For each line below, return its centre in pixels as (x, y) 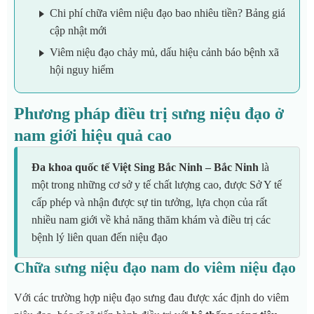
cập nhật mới (78, 31)
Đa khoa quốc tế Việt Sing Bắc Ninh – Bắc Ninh (145, 168)
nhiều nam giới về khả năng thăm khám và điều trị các (151, 220)
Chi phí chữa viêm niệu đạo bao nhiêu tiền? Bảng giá (168, 13)
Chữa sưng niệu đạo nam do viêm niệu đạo (155, 268)
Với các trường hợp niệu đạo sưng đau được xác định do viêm (151, 298)
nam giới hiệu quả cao (93, 136)
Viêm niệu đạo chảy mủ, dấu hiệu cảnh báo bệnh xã (164, 53)
